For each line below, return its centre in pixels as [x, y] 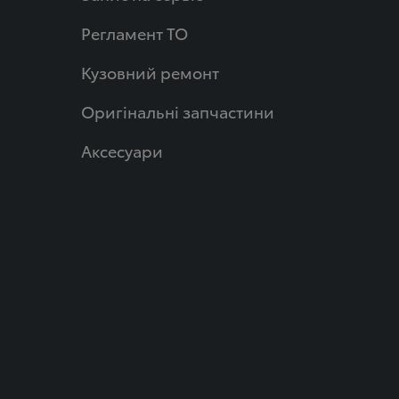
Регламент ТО [134, 33]
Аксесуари [122, 150]
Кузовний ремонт [150, 72]
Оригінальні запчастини [177, 111]
